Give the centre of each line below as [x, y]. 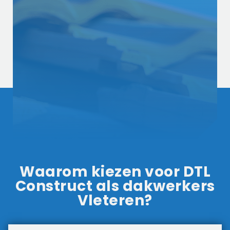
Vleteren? [115, 200]
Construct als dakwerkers [115, 186]
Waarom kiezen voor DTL [115, 171]
